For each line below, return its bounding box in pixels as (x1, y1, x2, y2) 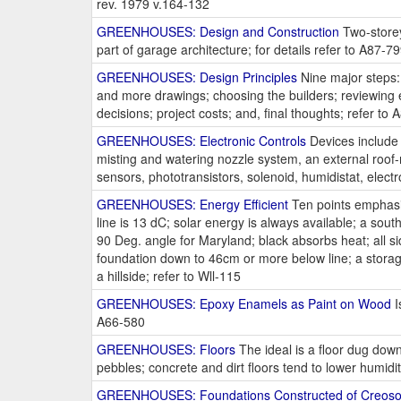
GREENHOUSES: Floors (97, 340, 235, 359)
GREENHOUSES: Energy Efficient (97, 195, 288, 214)
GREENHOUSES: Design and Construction (97, 22, 339, 41)
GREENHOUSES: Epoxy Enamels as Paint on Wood (97, 294, 391, 313)
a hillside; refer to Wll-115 (97, 267, 241, 286)
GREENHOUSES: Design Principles (97, 68, 297, 87)
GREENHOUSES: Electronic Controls (97, 132, 306, 150)
